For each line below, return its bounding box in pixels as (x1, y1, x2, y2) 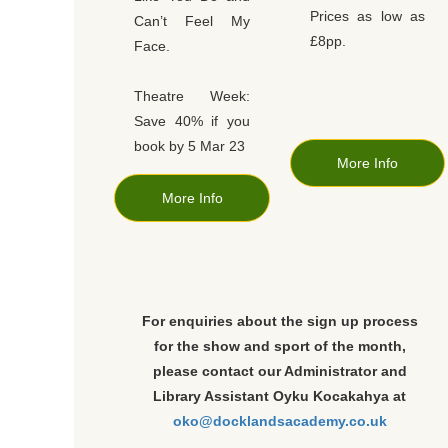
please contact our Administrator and (152, 363, 407, 380)
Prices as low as (310, 8, 425, 25)
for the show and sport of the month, (153, 338, 406, 355)
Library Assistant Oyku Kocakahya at (153, 388, 406, 405)
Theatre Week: (134, 88, 250, 105)
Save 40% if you (134, 113, 250, 130)
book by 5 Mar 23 (134, 138, 245, 155)
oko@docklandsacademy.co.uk (172, 413, 387, 430)
